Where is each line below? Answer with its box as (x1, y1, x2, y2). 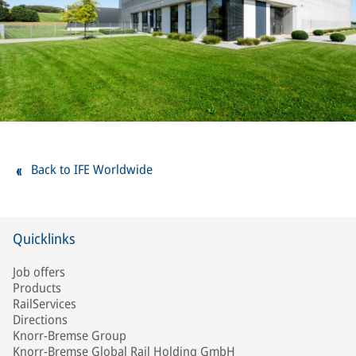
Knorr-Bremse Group (13, 327, 126, 344)
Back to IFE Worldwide (31, 161, 153, 178)
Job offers (13, 263, 65, 281)
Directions (13, 311, 68, 328)
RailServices (13, 295, 76, 312)
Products (13, 279, 61, 296)
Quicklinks (13, 229, 75, 248)
